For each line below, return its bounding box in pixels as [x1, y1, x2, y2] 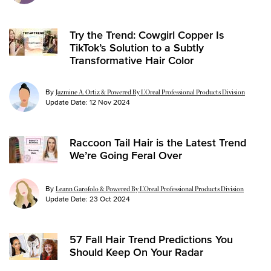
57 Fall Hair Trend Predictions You [70, 231, 233, 247]
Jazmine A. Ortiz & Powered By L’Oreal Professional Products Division [56, 87, 245, 97]
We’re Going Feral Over [70, 147, 182, 163]
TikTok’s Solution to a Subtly [70, 39, 204, 55]
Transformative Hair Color [70, 52, 194, 68]
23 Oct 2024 [90, 193, 130, 204]
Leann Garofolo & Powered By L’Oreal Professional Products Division [56, 184, 244, 194]
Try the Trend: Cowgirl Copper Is [70, 27, 224, 42]
